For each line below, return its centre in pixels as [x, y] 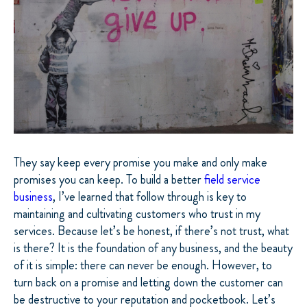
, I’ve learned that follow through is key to [150, 196]
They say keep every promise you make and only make [140, 162]
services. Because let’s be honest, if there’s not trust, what [151, 231]
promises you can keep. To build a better [109, 179]
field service [232, 179]
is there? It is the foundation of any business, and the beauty [153, 248]
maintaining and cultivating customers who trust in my [137, 213]
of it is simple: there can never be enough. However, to [143, 265]
